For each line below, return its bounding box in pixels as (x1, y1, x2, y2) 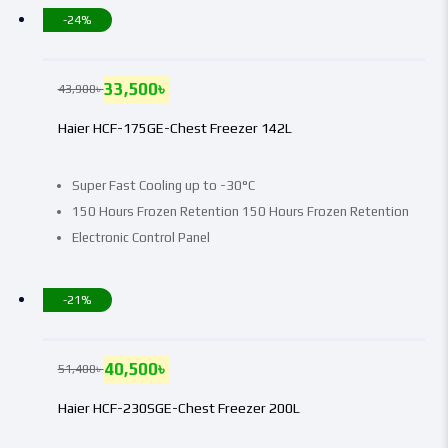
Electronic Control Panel (71, 229, 210, 245)
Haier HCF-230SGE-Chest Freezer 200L (57, 399, 300, 416)
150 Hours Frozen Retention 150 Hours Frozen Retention (71, 203, 409, 219)
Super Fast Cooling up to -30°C (71, 177, 255, 193)
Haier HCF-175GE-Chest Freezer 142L (57, 119, 292, 136)
